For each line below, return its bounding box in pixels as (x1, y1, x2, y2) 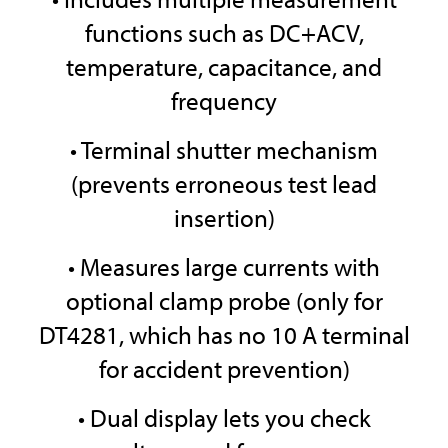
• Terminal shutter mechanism (70, 134, 378, 166)
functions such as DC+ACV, (84, 17, 364, 49)
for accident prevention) (98, 353, 350, 385)
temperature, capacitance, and (66, 51, 382, 83)
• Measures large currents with (68, 251, 380, 283)
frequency (171, 85, 277, 117)
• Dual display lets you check (77, 402, 371, 434)
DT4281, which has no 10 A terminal (38, 319, 410, 351)
